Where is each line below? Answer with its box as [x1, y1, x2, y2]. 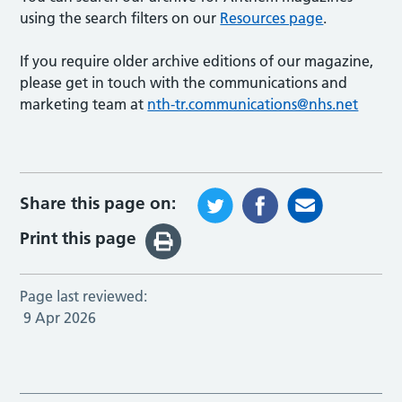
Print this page [20, 228, 137, 249]
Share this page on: [20, 192, 177, 214]
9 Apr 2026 [23, 308, 97, 327]
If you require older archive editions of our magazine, [20, 51, 374, 70]
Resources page [220, 8, 324, 27]
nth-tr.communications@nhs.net [147, 94, 359, 113]
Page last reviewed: [20, 286, 148, 305]
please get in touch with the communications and [20, 73, 348, 92]
